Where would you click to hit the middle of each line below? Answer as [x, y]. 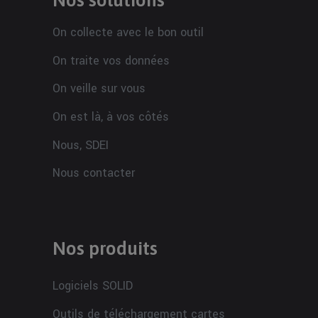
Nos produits [105, 248]
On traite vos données [111, 60]
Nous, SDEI [81, 145]
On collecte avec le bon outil [128, 32]
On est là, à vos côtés [111, 116]
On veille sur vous [99, 88]
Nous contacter [94, 172]
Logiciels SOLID [93, 285]
